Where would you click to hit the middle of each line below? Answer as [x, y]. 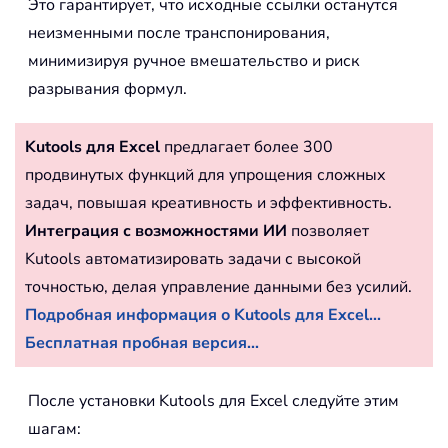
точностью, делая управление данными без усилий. [218, 286]
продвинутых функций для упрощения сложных [205, 174]
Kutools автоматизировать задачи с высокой [193, 258]
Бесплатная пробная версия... [142, 342]
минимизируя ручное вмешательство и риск [193, 60]
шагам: [54, 428]
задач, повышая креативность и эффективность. [208, 202]
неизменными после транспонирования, [179, 32]
